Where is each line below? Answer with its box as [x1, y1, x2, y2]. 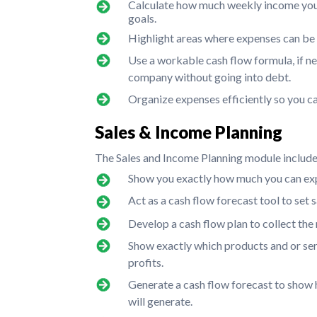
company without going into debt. [128, 70, 292, 84]
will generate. [128, 294, 193, 309]
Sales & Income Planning [95, 122, 283, 143]
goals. [128, 11, 157, 25]
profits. [128, 255, 164, 270]
